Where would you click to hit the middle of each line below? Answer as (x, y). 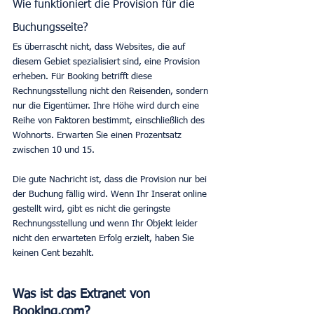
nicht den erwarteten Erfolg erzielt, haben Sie (105, 238)
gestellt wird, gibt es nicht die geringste (93, 209)
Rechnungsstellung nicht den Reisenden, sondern (112, 91)
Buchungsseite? (50, 28)
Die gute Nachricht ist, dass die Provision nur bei (111, 179)
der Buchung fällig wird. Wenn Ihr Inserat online (111, 194)
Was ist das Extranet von (83, 294)
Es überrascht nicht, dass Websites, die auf (100, 47)
